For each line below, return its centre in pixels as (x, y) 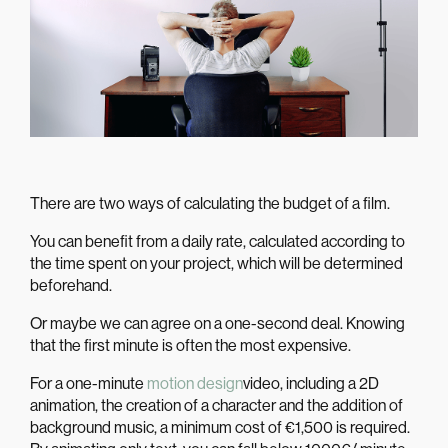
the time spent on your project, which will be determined (216, 264)
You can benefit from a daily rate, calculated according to (217, 242)
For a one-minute (88, 384)
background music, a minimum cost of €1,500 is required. (220, 428)
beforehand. (71, 286)
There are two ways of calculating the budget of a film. (210, 204)
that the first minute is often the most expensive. (190, 346)
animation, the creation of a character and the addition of (216, 406)
